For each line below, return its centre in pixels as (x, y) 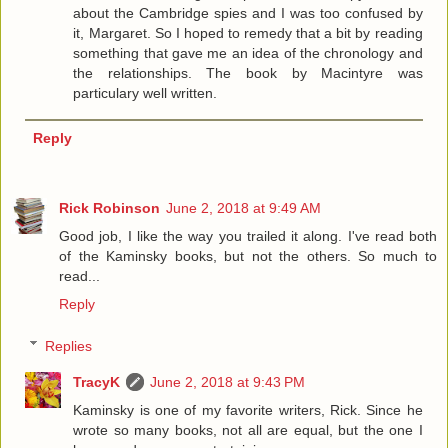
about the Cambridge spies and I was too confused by (248, 12)
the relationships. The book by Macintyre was (248, 72)
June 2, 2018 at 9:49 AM (243, 208)
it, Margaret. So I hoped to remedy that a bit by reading (248, 32)
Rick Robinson (109, 208)
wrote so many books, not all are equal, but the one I (248, 429)
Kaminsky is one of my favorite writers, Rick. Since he (248, 409)
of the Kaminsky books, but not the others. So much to (248, 256)
